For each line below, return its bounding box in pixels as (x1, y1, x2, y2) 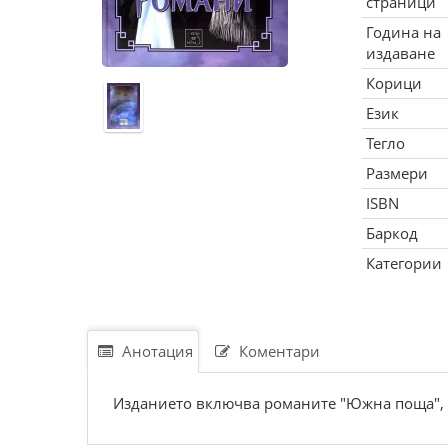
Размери (365, 163, 428, 183)
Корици (365, 73, 422, 93)
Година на (365, 22, 441, 42)
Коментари (235, 341, 320, 361)
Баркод (365, 223, 418, 243)
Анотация (118, 341, 193, 361)
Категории (365, 253, 442, 273)
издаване (365, 43, 435, 63)
